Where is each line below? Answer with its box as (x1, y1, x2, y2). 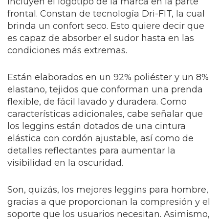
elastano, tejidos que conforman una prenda (7, 84, 203, 95)
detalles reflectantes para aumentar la (7, 145, 175, 156)
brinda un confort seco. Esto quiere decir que (7, 21, 204, 31)
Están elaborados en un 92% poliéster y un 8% (7, 72, 209, 83)
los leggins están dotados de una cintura (7, 121, 186, 131)
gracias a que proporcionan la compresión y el (7, 197, 210, 207)
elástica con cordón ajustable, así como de (7, 133, 194, 144)
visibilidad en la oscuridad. (7, 157, 123, 168)
